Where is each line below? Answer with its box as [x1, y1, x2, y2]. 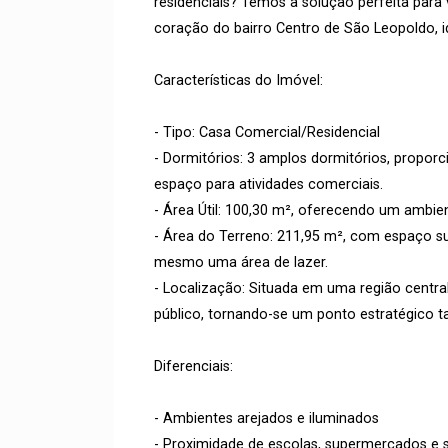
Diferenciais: [154, 358, 233, 375]
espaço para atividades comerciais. [154, 176, 383, 193]
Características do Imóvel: [154, 72, 323, 89]
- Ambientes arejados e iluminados [154, 410, 379, 427]
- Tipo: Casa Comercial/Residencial [154, 124, 380, 141]
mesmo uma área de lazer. [154, 254, 328, 271]
